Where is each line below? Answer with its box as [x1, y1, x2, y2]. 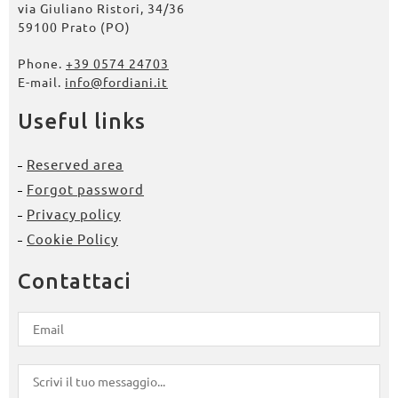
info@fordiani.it [65, 73, 168, 90]
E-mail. [18, 73, 65, 90]
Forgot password [27, 179, 144, 197]
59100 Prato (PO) [18, 18, 131, 35]
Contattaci [18, 268, 131, 293]
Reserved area [27, 155, 123, 172]
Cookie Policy [27, 229, 118, 247]
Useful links [18, 108, 146, 133]
